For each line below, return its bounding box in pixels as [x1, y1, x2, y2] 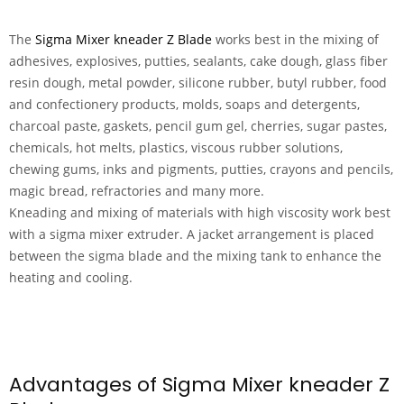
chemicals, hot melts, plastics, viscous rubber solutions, [9, 139, 343, 156]
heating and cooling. [9, 269, 133, 286]
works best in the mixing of [212, 31, 379, 48]
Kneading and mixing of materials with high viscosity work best [9, 204, 390, 221]
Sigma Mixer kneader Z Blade [35, 31, 212, 48]
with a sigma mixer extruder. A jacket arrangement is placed [9, 225, 374, 243]
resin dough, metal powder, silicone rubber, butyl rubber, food [9, 74, 390, 91]
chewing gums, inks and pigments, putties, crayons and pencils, [9, 161, 393, 178]
